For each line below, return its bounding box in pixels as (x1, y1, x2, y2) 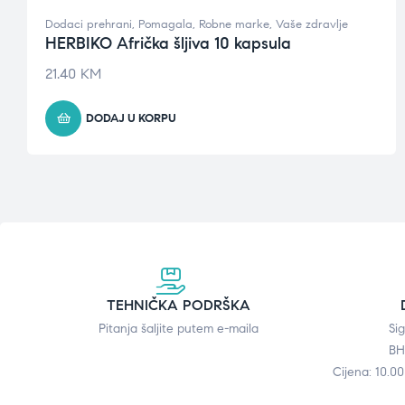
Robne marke (199, 16, 269, 32)
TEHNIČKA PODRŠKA (107, 296, 251, 314)
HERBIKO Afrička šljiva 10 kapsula (45, 33, 291, 53)
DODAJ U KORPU (86, 110, 176, 126)
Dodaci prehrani (45, 16, 132, 32)
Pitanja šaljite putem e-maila (99, 320, 259, 336)
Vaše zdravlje (276, 16, 348, 32)
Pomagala (138, 16, 193, 32)
